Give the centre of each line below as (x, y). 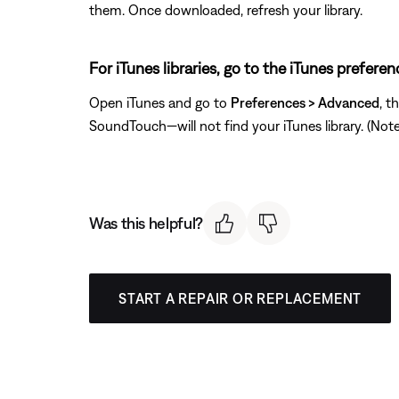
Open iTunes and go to (160, 103)
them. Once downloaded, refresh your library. (226, 10)
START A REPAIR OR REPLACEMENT (240, 299)
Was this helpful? (146, 224)
